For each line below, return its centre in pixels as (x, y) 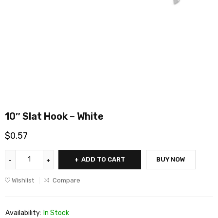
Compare (66, 180)
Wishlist (23, 180)
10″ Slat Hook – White (54, 116)
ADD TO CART (103, 159)
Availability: (23, 213)
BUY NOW (171, 159)
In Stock (56, 213)
